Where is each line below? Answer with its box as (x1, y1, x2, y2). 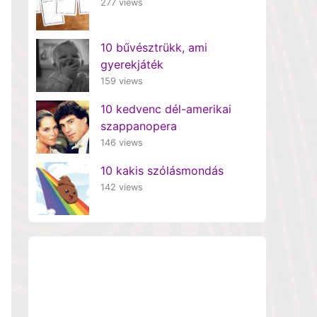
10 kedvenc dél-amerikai (100, 101, 231, 116)
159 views (100, 75, 143, 86)
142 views (100, 181, 143, 192)
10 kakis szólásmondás (100, 163, 224, 178)
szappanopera (100, 118, 177, 133)
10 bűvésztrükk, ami (100, 40, 207, 54)
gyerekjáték (100, 57, 163, 71)
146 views (100, 137, 143, 148)
